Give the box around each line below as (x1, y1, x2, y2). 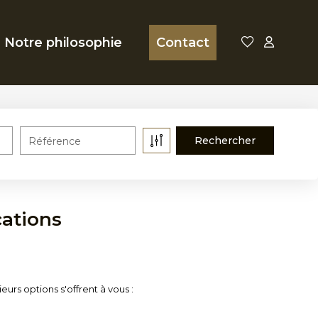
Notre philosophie (4, 35, 122, 50)
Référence (28, 135, 82, 148)
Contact (156, 35, 209, 50)
